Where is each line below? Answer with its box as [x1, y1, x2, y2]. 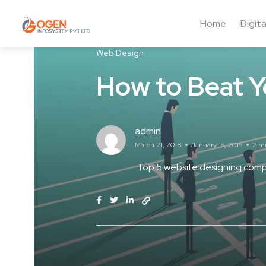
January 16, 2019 [191, 140, 243, 150]
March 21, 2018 [135, 140, 182, 150]
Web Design [96, 47, 144, 58]
